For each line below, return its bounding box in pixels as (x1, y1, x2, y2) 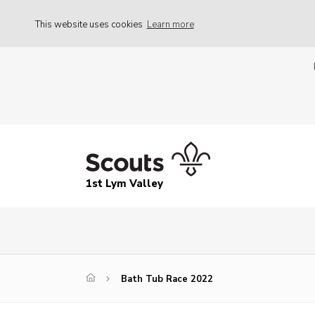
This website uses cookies (35, 18, 145, 31)
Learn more (146, 18, 194, 31)
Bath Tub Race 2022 (121, 273, 213, 286)
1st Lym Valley (86, 176, 163, 191)
